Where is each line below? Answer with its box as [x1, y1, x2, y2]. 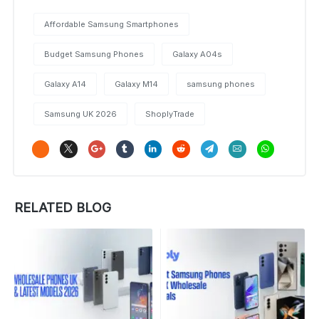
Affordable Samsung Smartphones [44, 19, 179, 29]
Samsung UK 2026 [44, 108, 117, 119]
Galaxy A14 [44, 78, 86, 89]
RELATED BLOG [14, 199, 111, 215]
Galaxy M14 [115, 78, 158, 89]
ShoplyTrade [145, 108, 194, 119]
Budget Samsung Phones [44, 48, 144, 59]
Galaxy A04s [172, 48, 222, 59]
